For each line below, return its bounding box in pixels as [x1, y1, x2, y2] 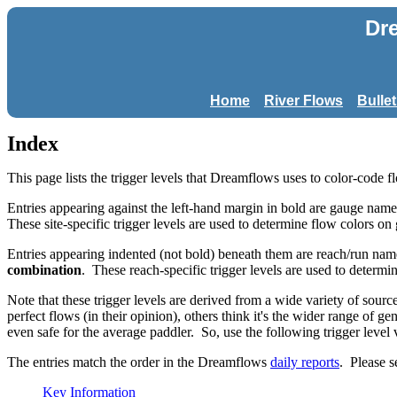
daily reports [270, 354, 339, 370]
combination [7, 261, 82, 277]
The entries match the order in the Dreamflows [7, 354, 270, 370]
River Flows [264, 92, 343, 108]
